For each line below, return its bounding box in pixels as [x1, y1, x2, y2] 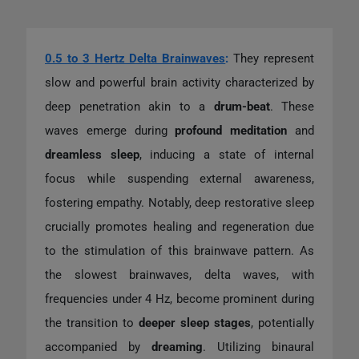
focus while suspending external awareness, [45, 171, 314, 186]
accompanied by [45, 339, 151, 354]
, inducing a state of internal [139, 147, 315, 162]
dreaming [151, 339, 203, 354]
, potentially [251, 315, 314, 330]
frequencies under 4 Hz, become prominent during [45, 291, 314, 306]
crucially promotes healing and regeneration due [45, 219, 314, 234]
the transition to [45, 315, 139, 330]
